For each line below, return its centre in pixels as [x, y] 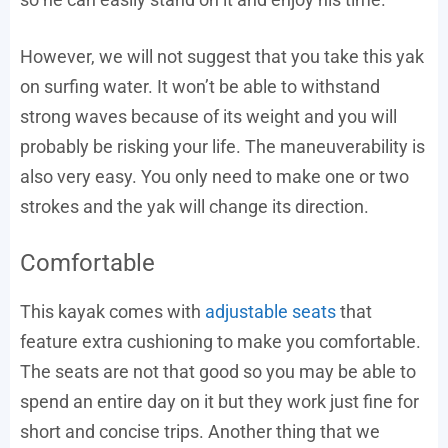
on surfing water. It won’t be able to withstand [200, 87]
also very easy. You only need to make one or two [214, 177]
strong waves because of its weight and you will [208, 117]
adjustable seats [270, 312]
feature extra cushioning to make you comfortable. [220, 342]
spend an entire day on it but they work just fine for [219, 402]
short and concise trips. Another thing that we [200, 432]
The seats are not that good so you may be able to [218, 372]
